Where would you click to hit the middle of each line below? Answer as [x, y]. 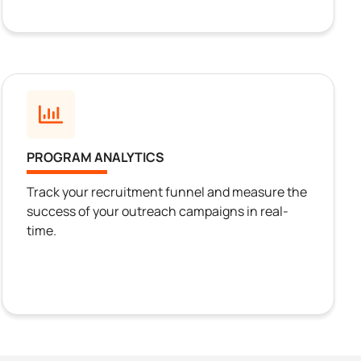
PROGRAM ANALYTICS [95, 158]
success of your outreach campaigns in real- [158, 212]
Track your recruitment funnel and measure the [167, 192]
